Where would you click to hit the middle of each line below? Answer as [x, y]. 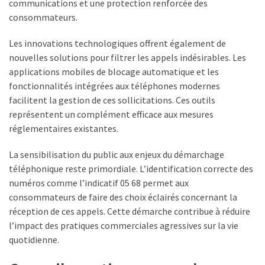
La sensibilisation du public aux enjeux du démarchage [117, 155]
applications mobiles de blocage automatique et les [114, 72]
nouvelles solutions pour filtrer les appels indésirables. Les [127, 58]
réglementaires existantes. [64, 129]
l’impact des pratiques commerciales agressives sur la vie [124, 226]
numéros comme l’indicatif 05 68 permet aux [99, 183]
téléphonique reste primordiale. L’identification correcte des [131, 169]
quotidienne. [34, 240]
